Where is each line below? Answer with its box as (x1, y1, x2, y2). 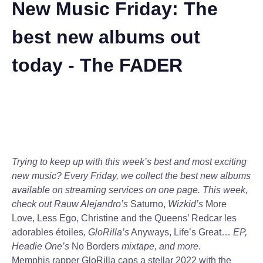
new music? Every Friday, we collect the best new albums (12, 171, 251, 181)
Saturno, (130, 199, 168, 209)
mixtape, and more (119, 241, 198, 251)
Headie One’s (12, 241, 72, 251)
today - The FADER (12, 55, 183, 76)
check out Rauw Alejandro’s (12, 199, 130, 209)
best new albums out (12, 26, 200, 48)
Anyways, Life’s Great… (129, 227, 231, 237)
